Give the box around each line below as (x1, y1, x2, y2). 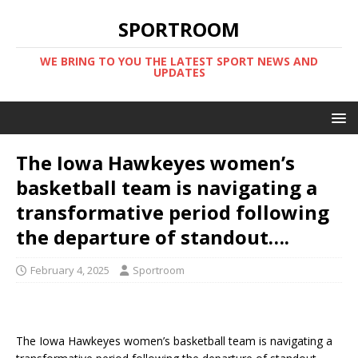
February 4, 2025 (30, 263, 109, 277)
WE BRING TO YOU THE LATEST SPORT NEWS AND (40, 54, 318, 69)
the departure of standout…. (16, 224, 289, 250)
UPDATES (153, 65, 205, 80)
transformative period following (16, 199, 329, 225)
